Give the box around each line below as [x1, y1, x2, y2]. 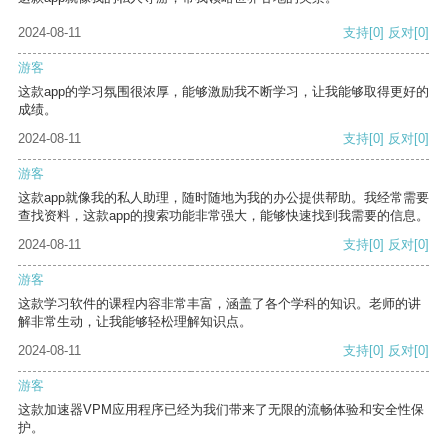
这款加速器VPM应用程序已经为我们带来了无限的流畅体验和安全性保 [18, 402, 424, 418]
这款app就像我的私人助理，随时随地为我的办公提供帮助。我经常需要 [18, 190, 429, 206]
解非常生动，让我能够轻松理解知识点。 [18, 314, 252, 330]
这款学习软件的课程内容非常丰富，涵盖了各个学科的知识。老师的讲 [18, 296, 421, 312]
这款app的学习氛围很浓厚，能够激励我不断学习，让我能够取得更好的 [18, 84, 429, 100]
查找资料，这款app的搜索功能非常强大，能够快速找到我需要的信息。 [18, 208, 429, 224]
